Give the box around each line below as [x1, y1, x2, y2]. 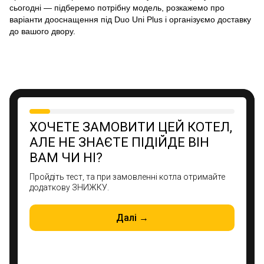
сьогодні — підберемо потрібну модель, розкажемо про [9, 2, 225, 12]
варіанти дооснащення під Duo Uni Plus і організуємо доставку [9, 14, 251, 24]
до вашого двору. [9, 26, 75, 36]
